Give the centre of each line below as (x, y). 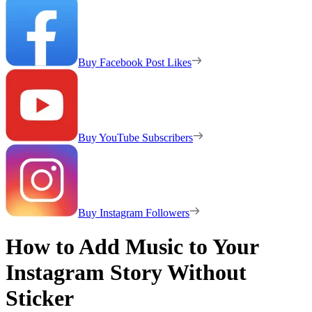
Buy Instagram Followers (134, 212)
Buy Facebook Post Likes (135, 62)
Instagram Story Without (126, 273)
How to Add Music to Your (132, 247)
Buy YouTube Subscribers (135, 137)
